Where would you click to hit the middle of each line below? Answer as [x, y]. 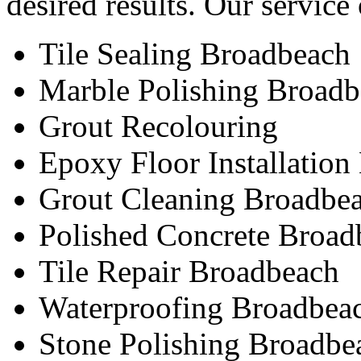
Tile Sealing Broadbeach [195, 54]
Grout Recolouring [158, 127]
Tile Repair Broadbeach [189, 272]
